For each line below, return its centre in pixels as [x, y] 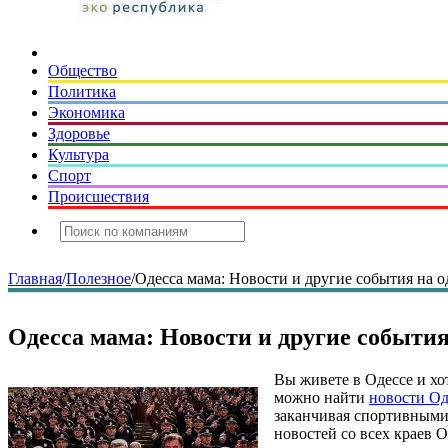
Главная [35, 278]
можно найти [321, 397]
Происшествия [98, 196]
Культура [78, 154]
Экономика [86, 112]
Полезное [98, 278]
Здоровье [79, 133]
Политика [82, 91]
